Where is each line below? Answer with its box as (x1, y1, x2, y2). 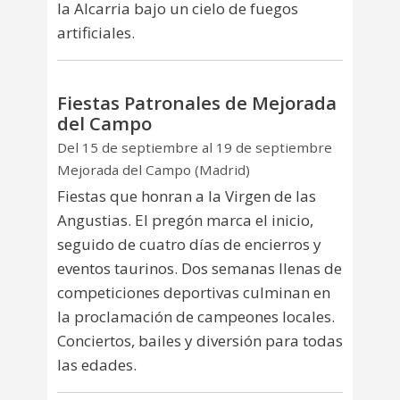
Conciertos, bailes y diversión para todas (57, 329, 343, 351)
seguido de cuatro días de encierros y (57, 233, 321, 254)
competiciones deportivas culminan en (57, 281, 330, 303)
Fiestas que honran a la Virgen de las (57, 185, 316, 206)
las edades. (57, 354, 137, 375)
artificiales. (57, 21, 135, 43)
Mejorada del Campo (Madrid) (57, 160, 250, 179)
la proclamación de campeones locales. (57, 305, 335, 327)
